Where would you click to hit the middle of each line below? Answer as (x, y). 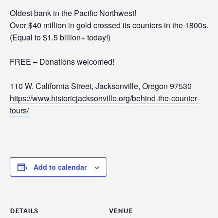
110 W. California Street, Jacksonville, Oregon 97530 (102, 86)
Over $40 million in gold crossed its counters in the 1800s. (109, 25)
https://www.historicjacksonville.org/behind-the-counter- (104, 98)
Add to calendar (60, 167)
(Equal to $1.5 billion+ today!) (60, 37)
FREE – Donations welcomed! (63, 62)
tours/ (19, 110)
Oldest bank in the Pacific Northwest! (73, 13)
